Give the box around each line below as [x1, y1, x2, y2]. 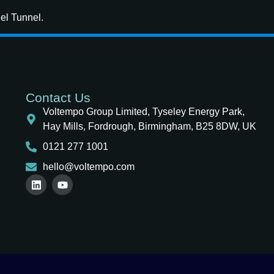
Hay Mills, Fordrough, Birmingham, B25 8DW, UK [42, 121, 256, 132]
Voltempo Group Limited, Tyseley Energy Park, [42, 106, 245, 117]
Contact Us [26, 91, 91, 105]
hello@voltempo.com [42, 161, 135, 172]
